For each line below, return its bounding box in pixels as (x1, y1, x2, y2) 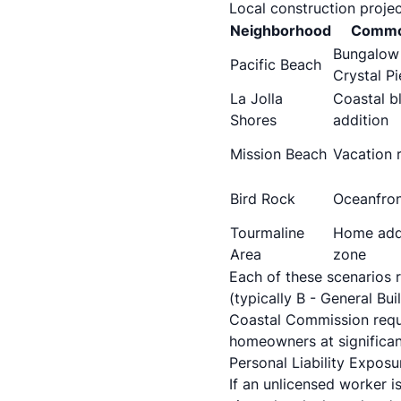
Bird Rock (230, 190, 295, 208)
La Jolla (230, 90, 283, 107)
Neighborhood (230, 21, 331, 39)
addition (333, 111, 388, 129)
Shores (230, 111, 277, 129)
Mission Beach (230, 145, 327, 163)
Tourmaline (230, 224, 304, 242)
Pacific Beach (230, 55, 321, 73)
